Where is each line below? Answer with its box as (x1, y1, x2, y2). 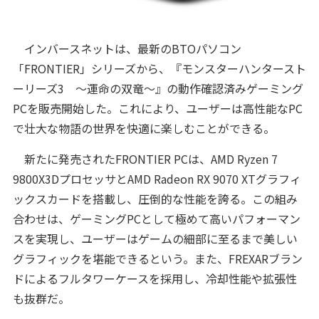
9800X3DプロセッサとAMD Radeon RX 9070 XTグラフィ (12, 169, 301, 187)
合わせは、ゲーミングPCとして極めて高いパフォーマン (12, 209, 300, 227)
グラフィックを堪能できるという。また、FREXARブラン (12, 249, 303, 267)
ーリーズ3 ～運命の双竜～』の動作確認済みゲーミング (12, 79, 303, 97)
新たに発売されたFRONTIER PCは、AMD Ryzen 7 (12, 150, 278, 167)
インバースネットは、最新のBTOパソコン (12, 39, 241, 57)
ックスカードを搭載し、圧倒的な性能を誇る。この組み (12, 189, 298, 207)
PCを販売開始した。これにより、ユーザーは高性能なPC (12, 99, 303, 117)
